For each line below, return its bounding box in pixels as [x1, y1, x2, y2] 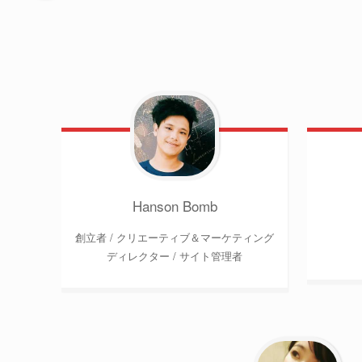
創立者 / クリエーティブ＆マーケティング [75, 229, 274, 245]
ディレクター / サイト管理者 [107, 247, 242, 263]
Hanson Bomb [132, 195, 217, 216]
